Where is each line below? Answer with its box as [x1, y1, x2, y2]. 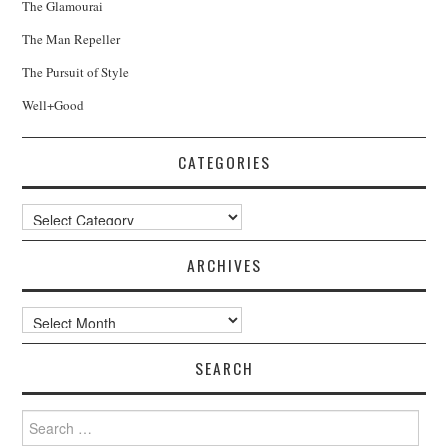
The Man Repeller [22, 29, 121, 48]
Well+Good [22, 95, 85, 114]
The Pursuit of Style [22, 62, 130, 81]
